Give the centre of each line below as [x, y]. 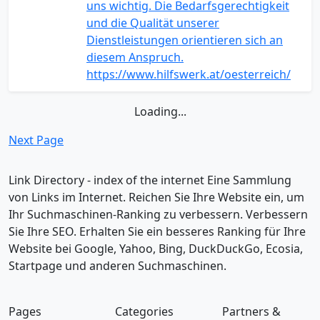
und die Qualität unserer [153, 23]
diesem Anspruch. [135, 57]
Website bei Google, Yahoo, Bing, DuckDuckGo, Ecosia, [156, 249]
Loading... [160, 111]
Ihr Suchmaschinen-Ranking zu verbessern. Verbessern [158, 214]
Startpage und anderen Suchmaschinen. [117, 266]
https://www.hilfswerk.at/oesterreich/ [189, 74]
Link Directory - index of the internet [106, 180]
